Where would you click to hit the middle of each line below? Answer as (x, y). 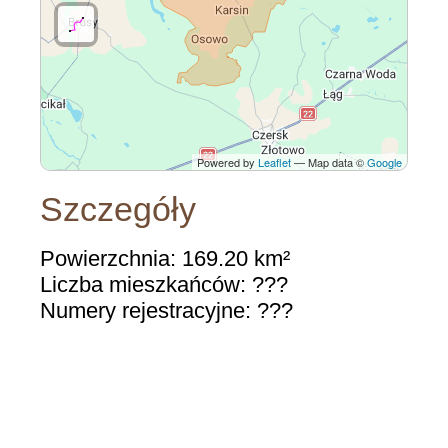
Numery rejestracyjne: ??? (166, 310)
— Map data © (329, 162)
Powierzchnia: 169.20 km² (165, 258)
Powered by (227, 162)
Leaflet (274, 162)
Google (384, 162)
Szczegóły (118, 209)
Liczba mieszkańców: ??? (164, 284)
